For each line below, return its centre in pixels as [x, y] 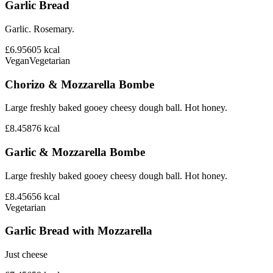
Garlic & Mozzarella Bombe [75, 152]
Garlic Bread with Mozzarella [79, 231]
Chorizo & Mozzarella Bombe [80, 84]
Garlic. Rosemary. [40, 29]
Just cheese [26, 255]
